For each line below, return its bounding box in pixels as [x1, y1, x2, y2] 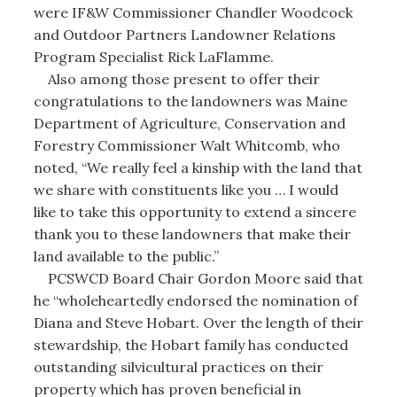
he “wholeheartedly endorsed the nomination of [33, 291, 358, 309]
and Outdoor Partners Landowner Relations [33, 25, 336, 43]
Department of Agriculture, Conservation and [33, 113, 346, 132]
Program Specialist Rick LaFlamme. [33, 47, 274, 66]
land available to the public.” [33, 246, 219, 265]
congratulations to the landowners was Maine [33, 91, 347, 110]
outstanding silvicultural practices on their [33, 357, 323, 376]
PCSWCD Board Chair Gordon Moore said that [33, 269, 363, 287]
